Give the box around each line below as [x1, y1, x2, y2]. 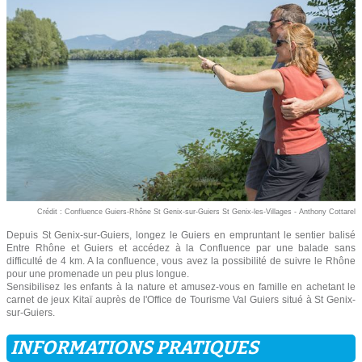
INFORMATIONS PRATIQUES [11, 336, 259, 360]
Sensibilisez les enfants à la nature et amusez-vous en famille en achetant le [6, 281, 356, 293]
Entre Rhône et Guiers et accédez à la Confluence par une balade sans [6, 242, 356, 255]
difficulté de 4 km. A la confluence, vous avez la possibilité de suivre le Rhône [6, 255, 356, 267]
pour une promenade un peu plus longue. [6, 268, 189, 280]
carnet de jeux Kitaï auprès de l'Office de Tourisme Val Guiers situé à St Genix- [6, 294, 356, 306]
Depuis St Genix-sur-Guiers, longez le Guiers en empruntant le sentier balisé [6, 229, 356, 242]
